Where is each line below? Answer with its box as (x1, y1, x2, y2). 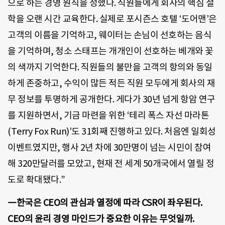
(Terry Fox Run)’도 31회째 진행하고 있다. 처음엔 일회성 (8, 125, 216, 137)
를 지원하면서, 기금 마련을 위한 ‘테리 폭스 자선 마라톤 (8, 109, 209, 121)
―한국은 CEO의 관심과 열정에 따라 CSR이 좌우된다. (8, 197, 202, 209)
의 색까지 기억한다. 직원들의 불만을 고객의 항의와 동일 (8, 61, 212, 73)
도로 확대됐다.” (8, 173, 65, 185)
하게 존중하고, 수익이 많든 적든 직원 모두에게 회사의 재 (8, 77, 215, 89)
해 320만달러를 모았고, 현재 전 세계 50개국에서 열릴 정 (8, 157, 214, 169)
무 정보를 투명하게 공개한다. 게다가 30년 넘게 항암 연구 (8, 93, 215, 105)
